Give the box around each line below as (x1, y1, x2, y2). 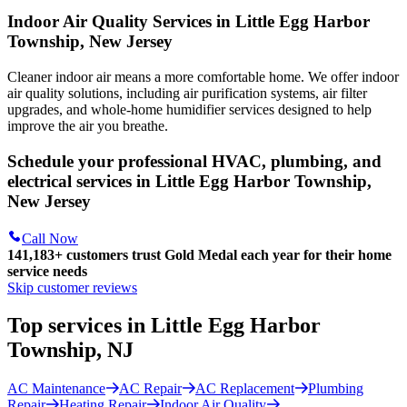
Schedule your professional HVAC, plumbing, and (7, 151, 382, 171)
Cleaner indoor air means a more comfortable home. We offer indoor (7, 69, 399, 85)
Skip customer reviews (7, 279, 137, 295)
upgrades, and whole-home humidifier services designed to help (7, 102, 372, 118)
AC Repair (119, 381, 182, 397)
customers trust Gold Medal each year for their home (63, 246, 392, 263)
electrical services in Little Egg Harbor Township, (7, 171, 372, 191)
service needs (7, 263, 87, 279)
